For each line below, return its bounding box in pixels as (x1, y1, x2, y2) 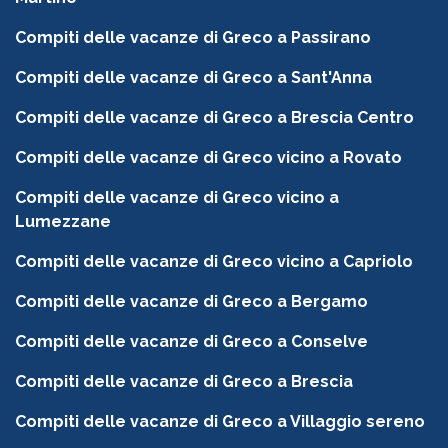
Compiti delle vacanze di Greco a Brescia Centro (15, 108, 414, 128)
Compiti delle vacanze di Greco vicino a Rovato (15, 148, 402, 168)
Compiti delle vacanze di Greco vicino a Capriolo (15, 252, 413, 272)
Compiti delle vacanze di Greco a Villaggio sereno (15, 412, 425, 432)
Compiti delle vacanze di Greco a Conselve (15, 332, 368, 352)
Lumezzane (15, 212, 111, 232)
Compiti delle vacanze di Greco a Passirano (15, 28, 371, 48)
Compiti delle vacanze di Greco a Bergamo (15, 292, 368, 312)
